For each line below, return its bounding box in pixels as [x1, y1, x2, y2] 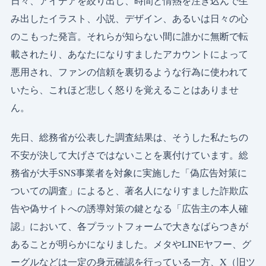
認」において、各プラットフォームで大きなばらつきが [11, 220, 248, 233]
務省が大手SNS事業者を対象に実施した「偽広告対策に [11, 166, 247, 179]
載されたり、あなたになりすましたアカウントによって [11, 47, 248, 61]
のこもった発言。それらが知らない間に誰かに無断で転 [11, 30, 248, 43]
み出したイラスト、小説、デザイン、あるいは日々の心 [11, 12, 248, 25]
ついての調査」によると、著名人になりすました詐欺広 [11, 184, 248, 197]
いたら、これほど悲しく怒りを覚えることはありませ [11, 83, 239, 96]
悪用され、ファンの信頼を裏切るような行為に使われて [11, 65, 248, 78]
